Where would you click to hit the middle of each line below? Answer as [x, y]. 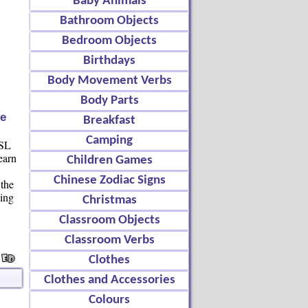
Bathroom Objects [109, 21]
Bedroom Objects [109, 41]
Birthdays [109, 61]
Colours [109, 300]
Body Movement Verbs [109, 81]
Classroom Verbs [109, 240]
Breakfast [109, 121]
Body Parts [109, 101]
